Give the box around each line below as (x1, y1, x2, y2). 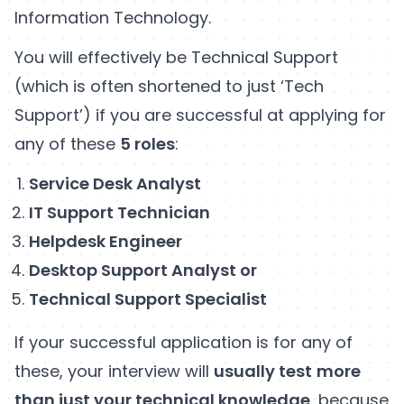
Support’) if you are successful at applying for (14, 104, 386, 127)
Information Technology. (14, 6, 216, 30)
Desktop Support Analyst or (29, 259, 261, 282)
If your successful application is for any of (14, 331, 353, 354)
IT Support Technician (29, 201, 214, 225)
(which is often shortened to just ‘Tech (14, 75, 324, 98)
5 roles (120, 133, 175, 156)
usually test (214, 360, 312, 383)
